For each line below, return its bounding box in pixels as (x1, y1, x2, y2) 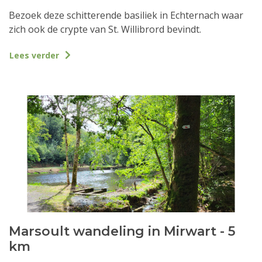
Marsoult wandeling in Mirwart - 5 (9, 223, 235, 240)
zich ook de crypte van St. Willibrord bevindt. (9, 23, 201, 36)
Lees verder (9, 49, 59, 61)
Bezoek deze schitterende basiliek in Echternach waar (9, 9, 243, 22)
